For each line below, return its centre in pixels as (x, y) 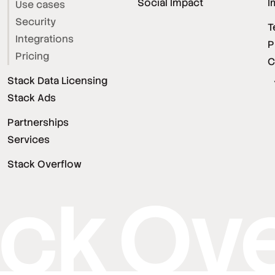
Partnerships (38, 123)
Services (29, 140)
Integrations (45, 39)
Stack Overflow (45, 165)
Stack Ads (32, 98)
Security (36, 22)
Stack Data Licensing (57, 81)
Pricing (32, 56)
